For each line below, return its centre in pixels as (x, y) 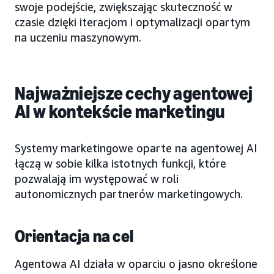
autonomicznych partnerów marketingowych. (129, 194)
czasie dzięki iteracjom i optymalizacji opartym (132, 22)
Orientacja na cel (74, 236)
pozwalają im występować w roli (97, 178)
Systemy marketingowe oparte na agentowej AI (136, 148)
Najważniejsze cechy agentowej (134, 93)
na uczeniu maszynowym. (78, 37)
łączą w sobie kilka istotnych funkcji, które (120, 163)
